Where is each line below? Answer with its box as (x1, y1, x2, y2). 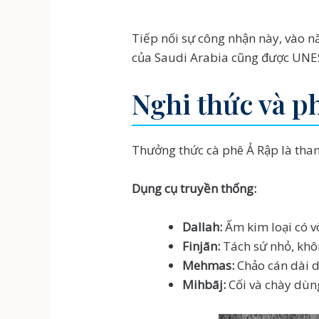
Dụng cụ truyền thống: (132, 180, 257, 197)
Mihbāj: (182, 276, 226, 293)
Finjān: (182, 238, 221, 255)
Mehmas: (182, 257, 235, 274)
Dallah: (182, 219, 223, 236)
